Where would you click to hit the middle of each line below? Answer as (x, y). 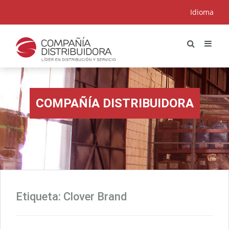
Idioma (202, 12)
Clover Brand (95, 197)
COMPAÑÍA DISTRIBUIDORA (114, 103)
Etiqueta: (40, 197)
